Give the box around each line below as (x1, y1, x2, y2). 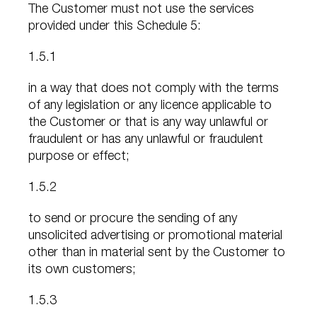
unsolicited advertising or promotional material (28, 230, 282, 243)
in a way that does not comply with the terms (28, 83, 279, 96)
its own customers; (28, 264, 136, 277)
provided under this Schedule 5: (28, 21, 201, 34)
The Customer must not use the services (28, 4, 254, 17)
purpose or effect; (28, 151, 129, 164)
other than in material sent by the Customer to (28, 247, 285, 260)
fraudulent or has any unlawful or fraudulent (28, 134, 263, 147)
